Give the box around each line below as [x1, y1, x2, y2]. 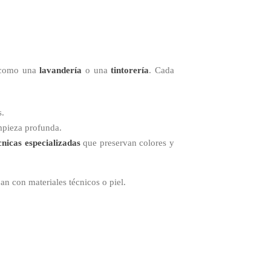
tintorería [111, 65, 149, 75]
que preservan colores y [80, 137, 175, 148]
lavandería [39, 65, 82, 75]
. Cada [149, 65, 175, 75]
